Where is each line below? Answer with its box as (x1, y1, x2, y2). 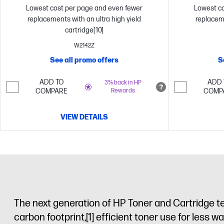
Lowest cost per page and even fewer (26, 4, 142, 12)
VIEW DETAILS (60, 112, 108, 121)
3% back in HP (104, 79, 141, 86)
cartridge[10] (65, 26, 103, 34)
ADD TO (39, 78, 63, 86)
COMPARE (35, 87, 67, 95)
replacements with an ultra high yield (27, 15, 141, 23)
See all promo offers (50, 56, 118, 64)
